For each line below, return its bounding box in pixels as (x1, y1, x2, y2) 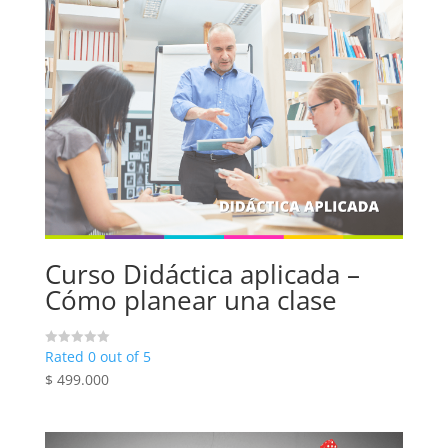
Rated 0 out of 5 (44, 347, 151, 367)
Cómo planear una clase (44, 281, 337, 318)
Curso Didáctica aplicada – (44, 255, 360, 292)
